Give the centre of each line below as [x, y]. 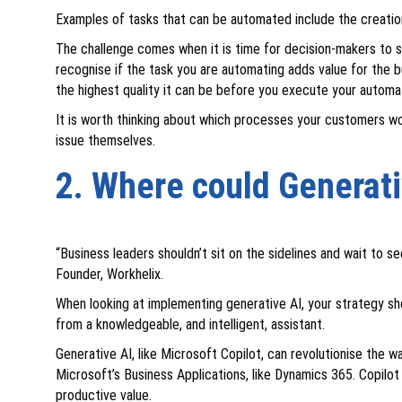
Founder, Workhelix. [109, 274]
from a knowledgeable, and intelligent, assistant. [190, 324]
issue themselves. [105, 140]
